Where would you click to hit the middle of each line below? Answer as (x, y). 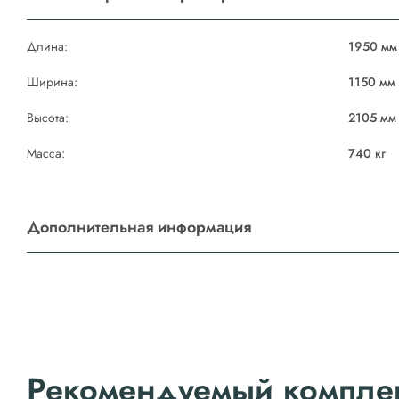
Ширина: (52, 82)
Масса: (46, 153)
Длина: (47, 46)
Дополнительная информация (139, 227)
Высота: (48, 118)
